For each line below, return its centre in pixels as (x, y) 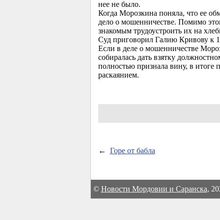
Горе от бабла (132, 151)
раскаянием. (119, 75)
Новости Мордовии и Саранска (154, 189)
